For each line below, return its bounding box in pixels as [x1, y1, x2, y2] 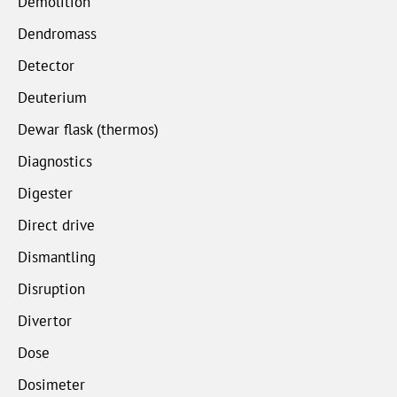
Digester [18, 183, 73, 203]
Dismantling [18, 246, 96, 267]
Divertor [18, 310, 72, 331]
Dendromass [18, 23, 97, 43]
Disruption [18, 278, 85, 299]
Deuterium [18, 87, 87, 107]
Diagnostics [18, 151, 92, 171]
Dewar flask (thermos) [18, 119, 159, 139]
